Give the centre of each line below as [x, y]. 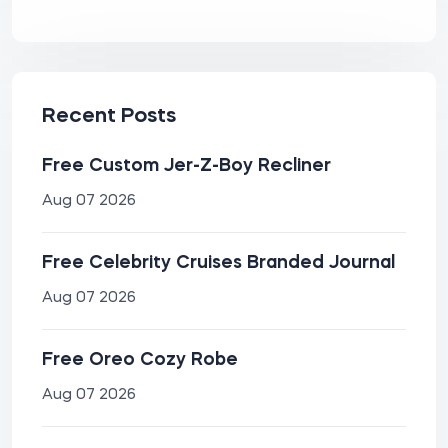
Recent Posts [109, 116]
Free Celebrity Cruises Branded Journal [218, 263]
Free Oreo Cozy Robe [140, 360]
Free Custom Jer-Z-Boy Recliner [186, 166]
